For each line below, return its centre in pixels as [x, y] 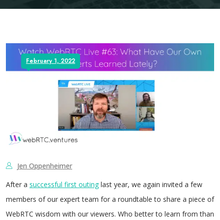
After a [18, 184]
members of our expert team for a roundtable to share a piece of [110, 199]
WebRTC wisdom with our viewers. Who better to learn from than [110, 214]
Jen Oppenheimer [45, 166]
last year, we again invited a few [151, 184]
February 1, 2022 [51, 61]
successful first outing [64, 184]
